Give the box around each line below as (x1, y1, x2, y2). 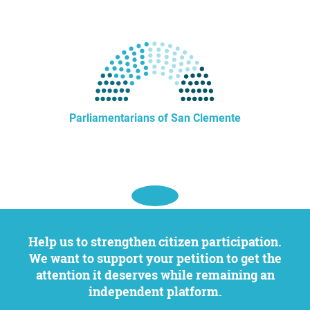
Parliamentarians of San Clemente (69, 111, 241, 125)
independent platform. (88, 283, 222, 300)
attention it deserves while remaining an (35, 266, 275, 283)
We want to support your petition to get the (28, 250, 282, 266)
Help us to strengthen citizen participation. (28, 233, 38, 250)
